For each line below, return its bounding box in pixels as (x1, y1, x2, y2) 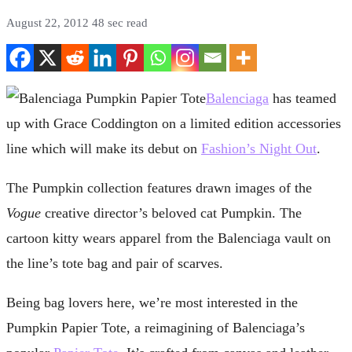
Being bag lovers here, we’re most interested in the (6, 294, 298, 310)
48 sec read (92, 16, 148, 30)
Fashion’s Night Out (201, 140, 317, 156)
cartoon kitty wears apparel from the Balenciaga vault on (6, 229, 331, 246)
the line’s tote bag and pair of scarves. (6, 255, 223, 271)
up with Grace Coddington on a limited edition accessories (6, 115, 341, 131)
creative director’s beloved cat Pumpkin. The (41, 204, 302, 221)
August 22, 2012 (6, 16, 92, 30)
